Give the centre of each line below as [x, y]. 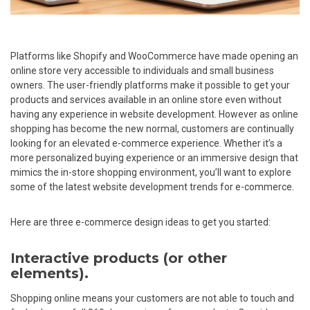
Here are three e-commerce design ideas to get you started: [140, 222]
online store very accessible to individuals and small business [142, 70]
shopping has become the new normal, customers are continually [152, 128]
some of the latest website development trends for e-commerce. [152, 186]
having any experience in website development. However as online [154, 114]
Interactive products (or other [119, 258]
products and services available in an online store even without [146, 99]
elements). [49, 273]
